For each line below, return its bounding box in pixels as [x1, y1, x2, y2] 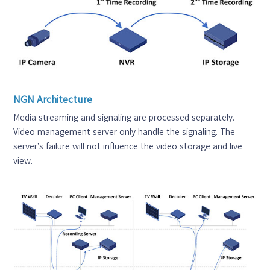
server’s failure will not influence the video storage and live [13, 142, 243, 151]
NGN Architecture [13, 94, 93, 104]
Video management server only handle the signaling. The [13, 127, 236, 136]
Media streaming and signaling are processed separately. [13, 113, 235, 122]
